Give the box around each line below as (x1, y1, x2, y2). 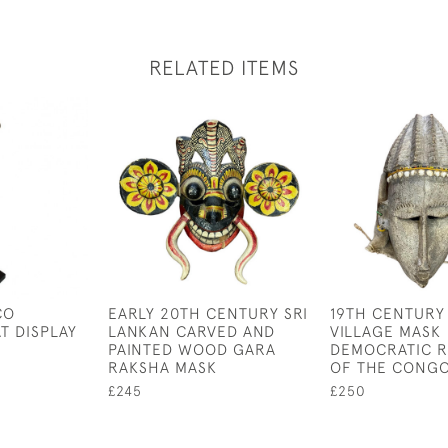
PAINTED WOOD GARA (108, 340, 276, 358)
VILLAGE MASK (330, 322, 441, 340)
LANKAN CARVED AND (108, 322, 275, 340)
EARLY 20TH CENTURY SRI (108, 304, 308, 322)
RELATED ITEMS (149, 56, 299, 79)
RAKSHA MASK (108, 358, 217, 376)
